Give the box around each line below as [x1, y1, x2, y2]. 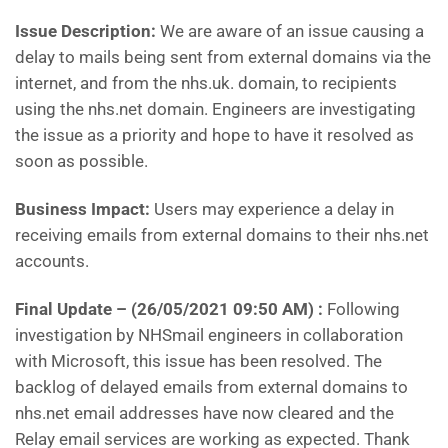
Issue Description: [15, 21, 160, 41]
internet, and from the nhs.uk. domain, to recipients [15, 73, 397, 93]
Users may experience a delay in [150, 199, 394, 219]
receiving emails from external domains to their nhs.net [15, 225, 429, 245]
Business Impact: [15, 199, 150, 219]
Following [327, 299, 400, 319]
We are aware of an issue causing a [160, 21, 424, 41]
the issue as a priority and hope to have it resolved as [15, 125, 414, 145]
